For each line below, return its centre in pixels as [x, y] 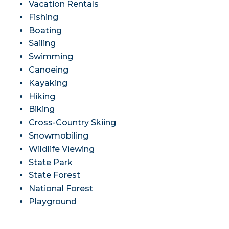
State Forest [54, 175]
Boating [45, 30]
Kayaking [48, 83]
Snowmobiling [58, 136]
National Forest [61, 189]
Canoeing [48, 70]
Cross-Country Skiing [72, 123]
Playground [52, 202]
